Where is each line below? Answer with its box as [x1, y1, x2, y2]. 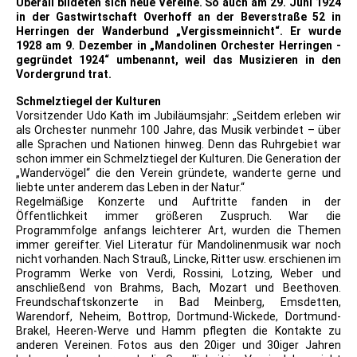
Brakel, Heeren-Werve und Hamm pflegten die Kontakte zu [16, 324, 341, 338]
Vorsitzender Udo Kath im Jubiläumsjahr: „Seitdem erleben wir [16, 109, 341, 123]
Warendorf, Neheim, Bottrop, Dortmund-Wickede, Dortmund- [16, 310, 341, 324]
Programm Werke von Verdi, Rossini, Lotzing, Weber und [16, 267, 341, 280]
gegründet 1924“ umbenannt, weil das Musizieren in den [16, 53, 341, 67]
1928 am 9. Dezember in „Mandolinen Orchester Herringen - [16, 39, 341, 53]
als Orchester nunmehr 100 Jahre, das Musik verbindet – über [16, 124, 341, 137]
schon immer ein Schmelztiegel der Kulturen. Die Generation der [16, 152, 341, 166]
